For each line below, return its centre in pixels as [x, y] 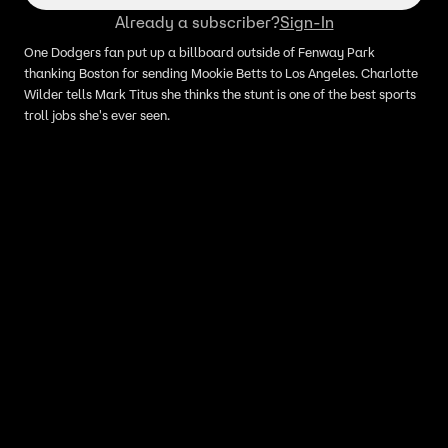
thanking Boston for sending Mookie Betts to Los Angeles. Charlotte [221, 73]
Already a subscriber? [197, 22]
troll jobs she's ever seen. [97, 115]
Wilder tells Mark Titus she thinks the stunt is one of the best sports [220, 94]
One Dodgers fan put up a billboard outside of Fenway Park [199, 52]
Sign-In [306, 22]
